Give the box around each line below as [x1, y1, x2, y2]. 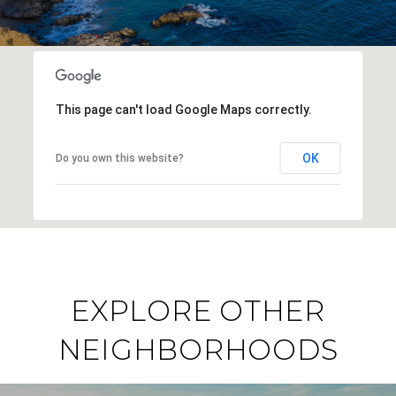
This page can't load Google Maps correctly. [55, 102, 312, 117]
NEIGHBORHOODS [57, 331, 339, 367]
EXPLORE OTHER [71, 293, 325, 328]
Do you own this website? [55, 151, 184, 164]
